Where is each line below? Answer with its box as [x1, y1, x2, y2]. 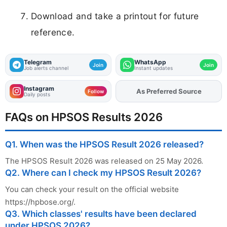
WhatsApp [134, 58, 166, 66]
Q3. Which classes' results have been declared [5, 208, 197, 219]
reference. [31, 27, 75, 38]
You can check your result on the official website [5, 184, 179, 194]
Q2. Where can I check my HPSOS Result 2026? [5, 167, 201, 178]
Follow [88, 88, 104, 94]
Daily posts [24, 91, 50, 97]
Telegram [24, 58, 52, 66]
